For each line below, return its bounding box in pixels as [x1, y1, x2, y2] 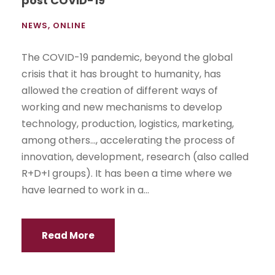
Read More [42, 229, 95, 242]
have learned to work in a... [21, 183, 149, 198]
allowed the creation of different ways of [21, 83, 218, 98]
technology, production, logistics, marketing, [21, 117, 234, 131]
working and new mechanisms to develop [21, 100, 222, 115]
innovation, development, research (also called [21, 150, 249, 165]
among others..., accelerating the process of [21, 133, 235, 148]
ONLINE [53, 20, 86, 32]
